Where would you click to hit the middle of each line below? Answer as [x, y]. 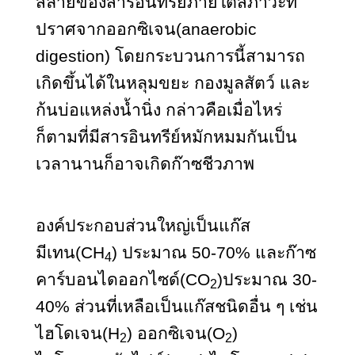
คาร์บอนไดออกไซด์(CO [123, 279]
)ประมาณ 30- [267, 279]
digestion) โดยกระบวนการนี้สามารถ [170, 56]
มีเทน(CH [70, 252]
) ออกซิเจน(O [176, 333]
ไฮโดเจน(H [78, 333]
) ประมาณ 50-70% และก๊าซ [214, 252]
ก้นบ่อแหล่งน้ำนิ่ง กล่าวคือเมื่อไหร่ [159, 110]
